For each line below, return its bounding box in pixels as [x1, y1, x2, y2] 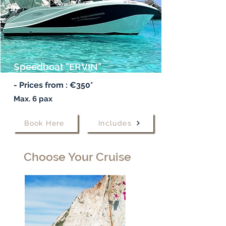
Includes [98, 119, 132, 127]
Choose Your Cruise [24, 150, 131, 163]
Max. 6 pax [13, 94, 52, 103]
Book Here [24, 119, 65, 127]
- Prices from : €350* [13, 80, 93, 90]
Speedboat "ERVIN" [13, 61, 101, 72]
